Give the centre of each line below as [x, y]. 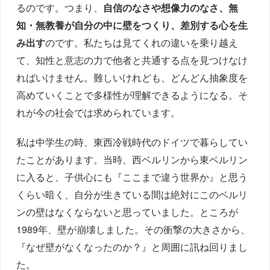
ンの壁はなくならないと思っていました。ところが [127, 212]
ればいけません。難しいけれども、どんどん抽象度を [132, 78]
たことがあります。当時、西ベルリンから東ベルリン [132, 160]
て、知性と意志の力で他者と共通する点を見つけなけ [132, 60]
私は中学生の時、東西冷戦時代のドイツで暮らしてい [132, 142]
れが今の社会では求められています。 [99, 113]
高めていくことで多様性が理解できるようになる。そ [132, 95]
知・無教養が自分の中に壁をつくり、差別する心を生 [132, 25]
